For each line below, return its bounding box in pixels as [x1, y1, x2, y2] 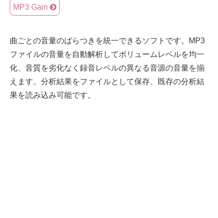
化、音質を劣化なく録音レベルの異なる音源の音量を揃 [10, 64, 204, 73]
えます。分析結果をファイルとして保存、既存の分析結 [10, 77, 204, 86]
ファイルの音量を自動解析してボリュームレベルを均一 [10, 50, 204, 59]
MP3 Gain [13, 2, 48, 11]
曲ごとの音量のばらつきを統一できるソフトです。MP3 [10, 36, 205, 45]
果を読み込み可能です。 [10, 91, 95, 100]
